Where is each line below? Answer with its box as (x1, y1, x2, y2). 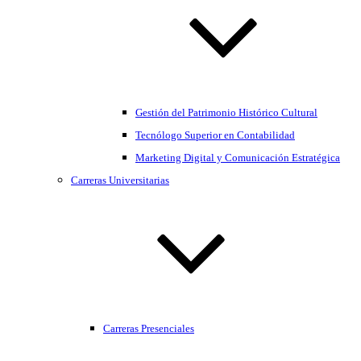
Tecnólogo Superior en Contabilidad (135, 129, 295, 141)
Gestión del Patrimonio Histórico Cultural (135, 106, 317, 118)
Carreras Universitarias (71, 174, 169, 186)
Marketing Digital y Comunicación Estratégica (135, 151, 340, 164)
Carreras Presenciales (103, 322, 194, 334)
